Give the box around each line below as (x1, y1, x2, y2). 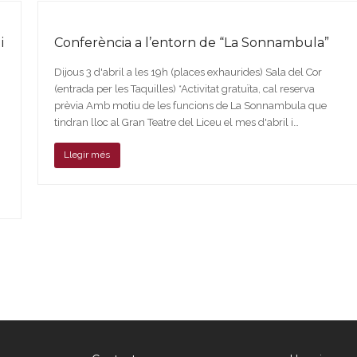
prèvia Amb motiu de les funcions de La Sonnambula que (53, 99, 327, 112)
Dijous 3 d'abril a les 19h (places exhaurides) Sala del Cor (53, 65, 322, 78)
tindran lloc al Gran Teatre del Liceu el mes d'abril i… (53, 116, 299, 128)
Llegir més (64, 149, 111, 161)
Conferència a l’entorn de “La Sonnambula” (53, 34, 329, 50)
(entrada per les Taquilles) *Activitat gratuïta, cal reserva (53, 82, 315, 95)
